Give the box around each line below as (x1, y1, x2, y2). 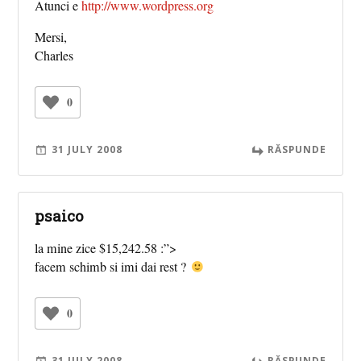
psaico (35, 205, 85, 226)
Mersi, (35, 28, 68, 47)
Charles (35, 47, 74, 65)
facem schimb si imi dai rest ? (35, 258, 190, 276)
